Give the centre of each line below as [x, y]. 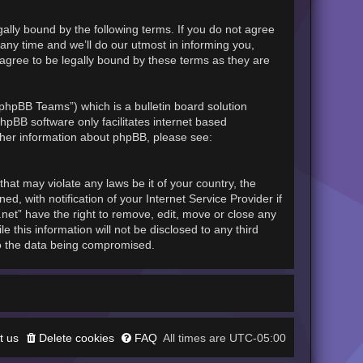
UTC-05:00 [258, 337]
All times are [196, 338]
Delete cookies [77, 337]
